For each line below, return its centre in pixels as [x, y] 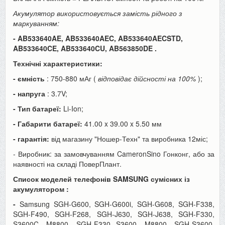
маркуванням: [36, 23]
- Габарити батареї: [48, 123]
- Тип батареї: [37, 108]
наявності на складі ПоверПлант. [67, 163]
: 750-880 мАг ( [71, 78]
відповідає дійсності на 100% [147, 78]
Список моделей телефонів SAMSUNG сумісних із [101, 179]
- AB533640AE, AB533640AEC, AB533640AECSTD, [98, 38]
